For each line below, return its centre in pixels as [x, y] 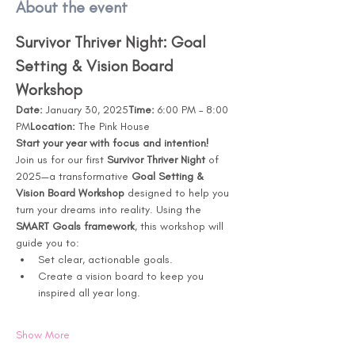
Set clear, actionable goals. [105, 260]
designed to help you [178, 193]
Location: [53, 126]
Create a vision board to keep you [122, 276]
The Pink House [113, 126]
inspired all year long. [89, 293]
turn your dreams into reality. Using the [110, 210]
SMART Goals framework [75, 226]
